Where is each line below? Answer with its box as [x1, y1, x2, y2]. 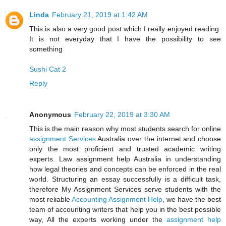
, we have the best [162, 195, 221, 203]
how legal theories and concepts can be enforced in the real [29, 164, 221, 173]
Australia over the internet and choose [95, 134, 221, 143]
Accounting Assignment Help [72, 195, 162, 203]
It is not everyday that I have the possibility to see [29, 34, 221, 43]
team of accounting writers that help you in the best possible [29, 205, 221, 213]
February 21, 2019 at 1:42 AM [52, 10, 148, 19]
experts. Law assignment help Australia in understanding [29, 154, 221, 163]
